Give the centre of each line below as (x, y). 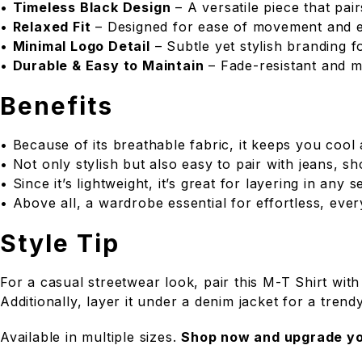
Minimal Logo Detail (81, 46)
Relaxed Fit (52, 27)
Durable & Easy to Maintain (108, 66)
